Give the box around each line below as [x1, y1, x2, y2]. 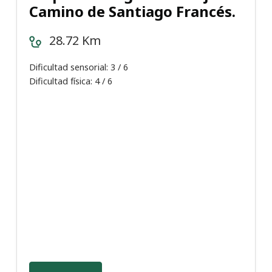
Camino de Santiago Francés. [29, 1, 236, 22]
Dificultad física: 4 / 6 [29, 75, 112, 87]
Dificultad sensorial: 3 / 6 [29, 61, 128, 73]
